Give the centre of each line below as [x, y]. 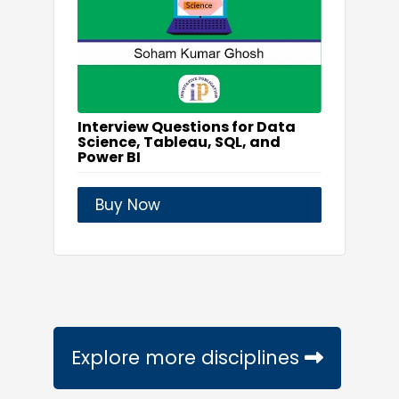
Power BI [109, 158]
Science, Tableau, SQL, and [179, 142]
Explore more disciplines [188, 358]
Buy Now [128, 205]
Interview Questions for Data [187, 127]
